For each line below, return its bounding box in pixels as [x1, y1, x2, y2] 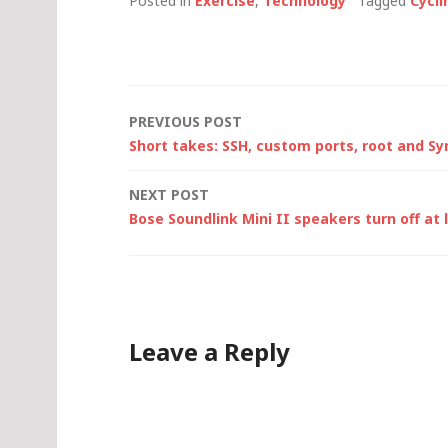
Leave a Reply [129, 334, 290, 368]
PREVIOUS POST [129, 111, 242, 131]
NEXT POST [129, 184, 209, 204]
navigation [128, 148, 292, 192]
